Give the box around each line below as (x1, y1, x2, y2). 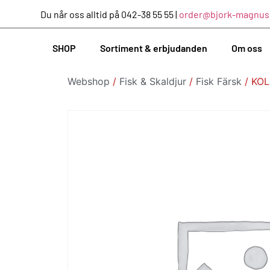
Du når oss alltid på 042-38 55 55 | (40, 8, 179, 20)
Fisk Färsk (196, 75, 242, 87)
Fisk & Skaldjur (119, 75, 186, 87)
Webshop (67, 75, 110, 87)
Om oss (231, 42, 262, 54)
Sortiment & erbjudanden (100, 42, 207, 54)
